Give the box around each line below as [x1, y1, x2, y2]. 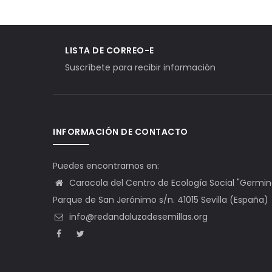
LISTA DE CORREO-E [65, 44, 154, 56]
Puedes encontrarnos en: [53, 159, 159, 172]
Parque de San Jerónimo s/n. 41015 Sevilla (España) [53, 193, 268, 206]
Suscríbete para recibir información [65, 61, 216, 73]
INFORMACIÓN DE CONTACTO [53, 125, 188, 138]
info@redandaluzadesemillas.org [67, 210, 208, 223]
